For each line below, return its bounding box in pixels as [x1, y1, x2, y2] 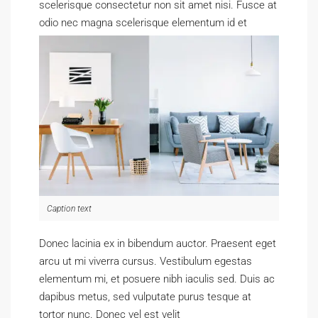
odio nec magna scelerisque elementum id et [39, 16, 247, 29]
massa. [39, 34, 74, 47]
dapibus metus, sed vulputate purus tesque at [39, 290, 251, 303]
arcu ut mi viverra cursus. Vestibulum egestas [39, 255, 252, 268]
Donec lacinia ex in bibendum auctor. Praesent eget [39, 237, 276, 250]
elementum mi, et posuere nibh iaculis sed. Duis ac [39, 273, 275, 285]
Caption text [47, 204, 92, 214]
